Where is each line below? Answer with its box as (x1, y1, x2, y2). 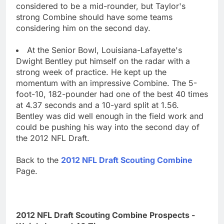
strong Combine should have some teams (16, 11, 172, 22)
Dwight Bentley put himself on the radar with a (16, 55, 190, 66)
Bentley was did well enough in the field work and (16, 110, 203, 121)
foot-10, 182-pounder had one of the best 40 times (16, 88, 208, 99)
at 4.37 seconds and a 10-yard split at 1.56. (16, 99, 179, 110)
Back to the (16, 154, 61, 165)
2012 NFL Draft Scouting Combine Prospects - (16, 209, 195, 220)
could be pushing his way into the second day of (16, 121, 199, 132)
